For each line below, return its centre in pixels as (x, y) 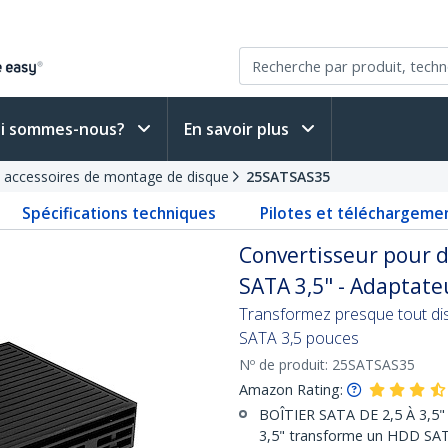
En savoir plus (238, 129)
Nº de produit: (285, 364)
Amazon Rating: (291, 389)
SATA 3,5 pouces (299, 338)
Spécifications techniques (119, 213)
